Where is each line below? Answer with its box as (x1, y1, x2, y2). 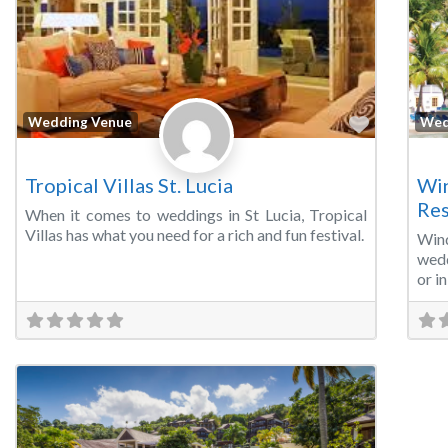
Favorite (368, 111, 445, 136)
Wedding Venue (28, 113, 133, 130)
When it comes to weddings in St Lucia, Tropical (25, 205, 367, 225)
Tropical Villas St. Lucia (25, 173, 233, 198)
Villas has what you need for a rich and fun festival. (25, 225, 364, 245)
